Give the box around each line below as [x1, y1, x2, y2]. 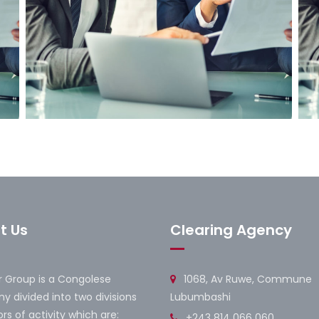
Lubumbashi [170, 289, 231, 304]
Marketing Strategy [36, 130, 174, 151]
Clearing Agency [170, 219, 292, 240]
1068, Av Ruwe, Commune [181, 271, 312, 286]
